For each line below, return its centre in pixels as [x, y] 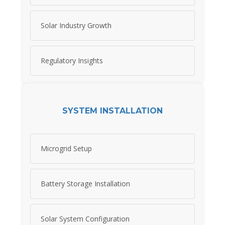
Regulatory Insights [72, 60]
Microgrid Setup [66, 148]
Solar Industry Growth [76, 25]
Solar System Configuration [85, 218]
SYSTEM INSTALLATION [113, 111]
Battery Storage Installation [85, 183]
